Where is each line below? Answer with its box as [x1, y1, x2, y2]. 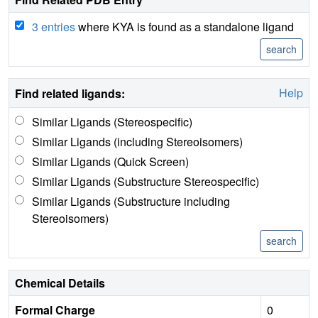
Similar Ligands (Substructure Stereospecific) [32, 173, 259, 190]
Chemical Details [15, 275, 105, 291]
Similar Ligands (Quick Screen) [32, 153, 189, 170]
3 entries [32, 18, 75, 35]
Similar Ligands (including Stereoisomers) [32, 133, 243, 150]
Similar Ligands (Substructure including [32, 193, 230, 209]
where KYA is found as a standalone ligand [75, 18, 294, 35]
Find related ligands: [15, 84, 125, 102]
